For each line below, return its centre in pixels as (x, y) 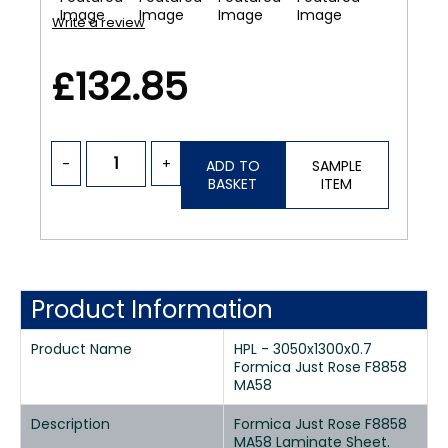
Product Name (81, 349)
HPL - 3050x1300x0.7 (303, 349)
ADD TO (232, 166)
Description (70, 424)
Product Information (152, 309)
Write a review (98, 22)
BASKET (233, 184)
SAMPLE (336, 166)
